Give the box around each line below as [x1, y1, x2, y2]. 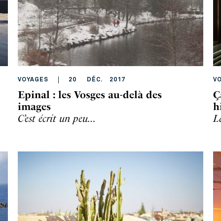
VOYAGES [18, 77, 48, 83]
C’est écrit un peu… [18, 112, 96, 124]
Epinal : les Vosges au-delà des [18, 89, 162, 101]
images [18, 101, 51, 112]
